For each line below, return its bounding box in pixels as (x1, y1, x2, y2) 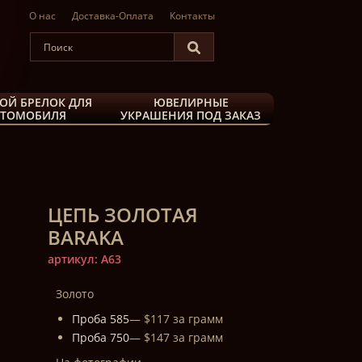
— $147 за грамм (128, 330, 223, 345)
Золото (55, 286, 94, 301)
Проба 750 (71, 330, 129, 345)
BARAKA (47, 224, 124, 250)
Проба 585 (71, 311, 129, 326)
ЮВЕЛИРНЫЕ (153, 95, 229, 110)
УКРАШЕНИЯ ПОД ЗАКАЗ (120, 107, 262, 123)
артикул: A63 (47, 251, 121, 267)
